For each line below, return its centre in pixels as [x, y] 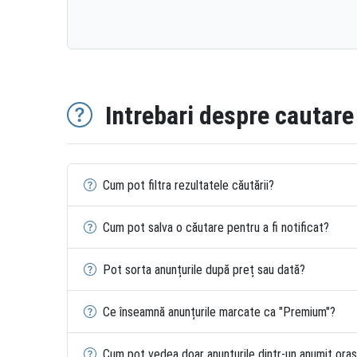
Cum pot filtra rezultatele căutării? [188, 185]
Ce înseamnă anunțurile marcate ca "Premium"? [219, 312]
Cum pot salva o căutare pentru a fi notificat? [216, 227]
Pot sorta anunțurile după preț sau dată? [204, 269]
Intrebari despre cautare [229, 116]
